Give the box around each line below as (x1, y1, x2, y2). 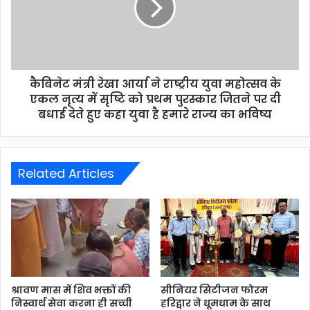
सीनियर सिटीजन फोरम (161, 282, 268, 297)
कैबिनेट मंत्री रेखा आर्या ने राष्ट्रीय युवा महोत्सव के (29, 76, 281, 93)
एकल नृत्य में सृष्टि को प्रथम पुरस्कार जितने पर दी (29, 91, 281, 108)
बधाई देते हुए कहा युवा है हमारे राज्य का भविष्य (38, 107, 272, 123)
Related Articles (18, 165, 114, 183)
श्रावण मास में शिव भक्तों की (11, 282, 131, 297)
